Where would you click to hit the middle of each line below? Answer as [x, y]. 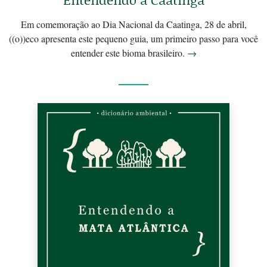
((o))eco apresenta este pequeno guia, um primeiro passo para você [133, 39]
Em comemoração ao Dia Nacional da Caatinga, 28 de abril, [133, 24]
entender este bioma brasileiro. [129, 53]
